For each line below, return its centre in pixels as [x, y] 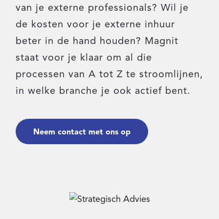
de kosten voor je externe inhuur [95, 24]
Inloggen [48, 16]
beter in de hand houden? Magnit [97, 41]
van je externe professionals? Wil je [102, 8]
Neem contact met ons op [82, 132]
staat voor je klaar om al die [84, 57]
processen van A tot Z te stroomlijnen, [109, 74]
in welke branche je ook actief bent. [103, 91]
